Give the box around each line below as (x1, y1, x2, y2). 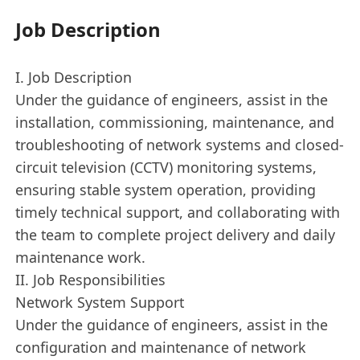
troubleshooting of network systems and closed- (15, 134, 345, 154)
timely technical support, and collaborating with (15, 202, 341, 222)
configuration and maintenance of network (15, 337, 307, 357)
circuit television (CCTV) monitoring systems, (15, 157, 317, 177)
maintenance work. (15, 247, 146, 267)
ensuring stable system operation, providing (15, 179, 317, 199)
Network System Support (15, 292, 185, 312)
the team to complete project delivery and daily (15, 224, 336, 244)
